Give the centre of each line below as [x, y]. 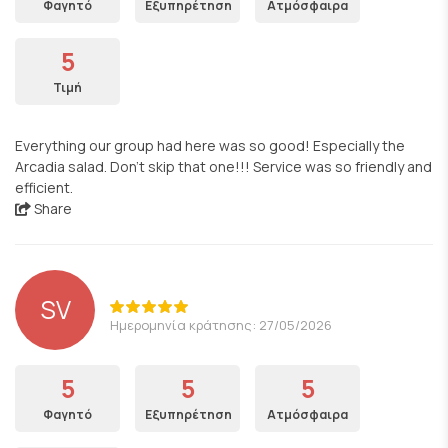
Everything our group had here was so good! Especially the [210, 145]
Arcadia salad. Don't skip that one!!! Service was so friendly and [223, 166]
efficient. [44, 187]
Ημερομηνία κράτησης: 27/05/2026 [221, 324]
